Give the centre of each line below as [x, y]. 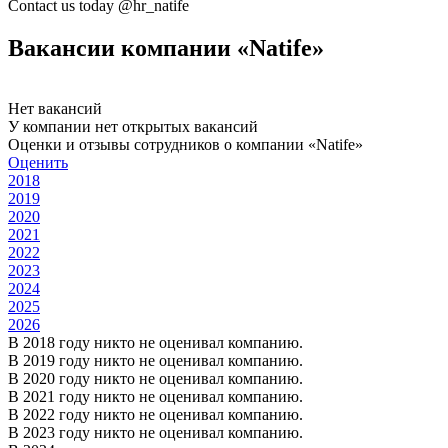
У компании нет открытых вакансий [133, 126]
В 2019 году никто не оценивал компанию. [155, 360]
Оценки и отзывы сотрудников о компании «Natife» [185, 144]
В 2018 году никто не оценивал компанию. [155, 342]
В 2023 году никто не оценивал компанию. [155, 432]
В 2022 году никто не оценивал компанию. [155, 414]
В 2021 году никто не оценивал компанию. [155, 396]
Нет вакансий [55, 108]
